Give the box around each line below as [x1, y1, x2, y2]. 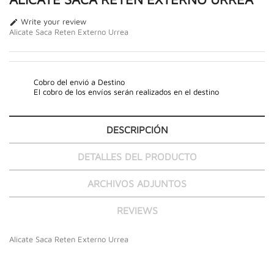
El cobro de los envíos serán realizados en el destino [34, 86, 219, 97]
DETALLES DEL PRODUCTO [77, 150, 197, 162]
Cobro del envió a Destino [34, 76, 125, 87]
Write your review [18, 16, 86, 26]
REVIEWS [116, 204, 158, 216]
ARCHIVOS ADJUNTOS [87, 177, 187, 189]
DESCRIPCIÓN [106, 124, 168, 135]
